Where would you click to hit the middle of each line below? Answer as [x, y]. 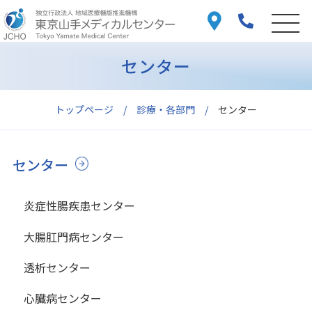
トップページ [84, 109]
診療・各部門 [166, 109]
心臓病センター [62, 298]
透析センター [57, 268]
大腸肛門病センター [73, 236]
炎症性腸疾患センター [79, 206]
